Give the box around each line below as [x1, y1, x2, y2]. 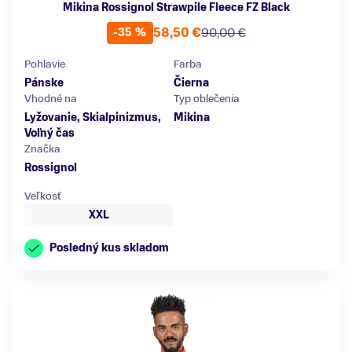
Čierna [174, 75, 209, 90]
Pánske [24, 75, 64, 90]
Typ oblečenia [174, 90, 240, 106]
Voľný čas [24, 125, 75, 141]
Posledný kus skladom [49, 240, 169, 255]
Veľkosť [24, 188, 61, 203]
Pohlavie [24, 56, 65, 71]
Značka [24, 141, 60, 156]
